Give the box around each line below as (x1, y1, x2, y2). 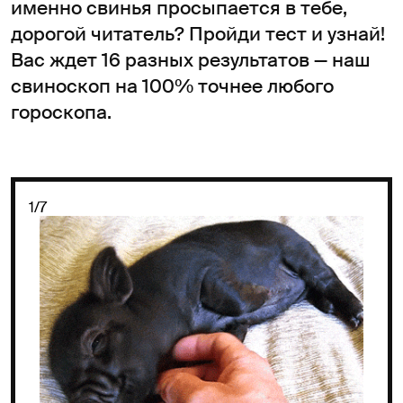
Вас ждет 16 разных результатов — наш (11, 47, 371, 73)
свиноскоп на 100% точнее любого (11, 73, 334, 99)
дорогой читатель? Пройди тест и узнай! (11, 21, 385, 47)
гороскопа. (11, 99, 112, 125)
